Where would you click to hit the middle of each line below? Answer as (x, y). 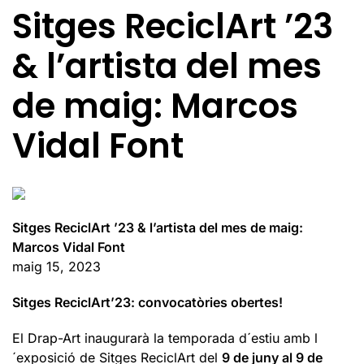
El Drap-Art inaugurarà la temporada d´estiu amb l (165, 338)
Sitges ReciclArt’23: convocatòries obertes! (147, 303)
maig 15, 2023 (56, 267)
